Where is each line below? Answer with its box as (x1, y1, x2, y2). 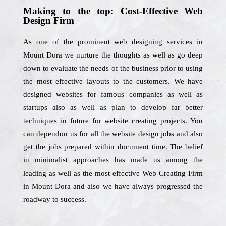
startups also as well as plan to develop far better (23, 103, 203, 111)
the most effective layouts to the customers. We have (23, 77, 203, 85)
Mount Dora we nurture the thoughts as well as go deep (23, 51, 203, 59)
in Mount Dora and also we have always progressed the (23, 182, 203, 190)
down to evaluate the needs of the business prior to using (23, 64, 203, 72)
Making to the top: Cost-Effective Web (23, 6, 203, 16)
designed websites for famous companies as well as (23, 90, 203, 98)
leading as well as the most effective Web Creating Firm (23, 169, 203, 177)
